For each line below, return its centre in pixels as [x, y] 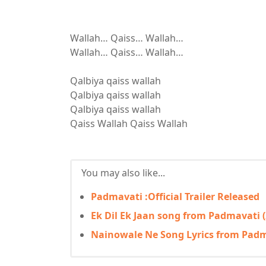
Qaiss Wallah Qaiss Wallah [129, 123]
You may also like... [123, 173]
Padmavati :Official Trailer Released [175, 197]
